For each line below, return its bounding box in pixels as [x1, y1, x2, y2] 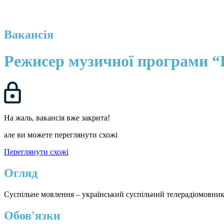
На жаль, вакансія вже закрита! [4, 113, 110, 122]
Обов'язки [4, 208, 60, 222]
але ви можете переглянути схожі [4, 130, 117, 139]
